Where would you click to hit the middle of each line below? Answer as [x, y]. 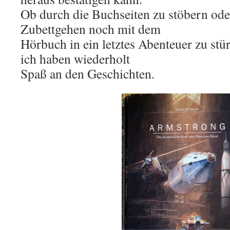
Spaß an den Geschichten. [88, 73]
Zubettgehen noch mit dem [91, 29]
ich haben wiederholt [75, 59]
